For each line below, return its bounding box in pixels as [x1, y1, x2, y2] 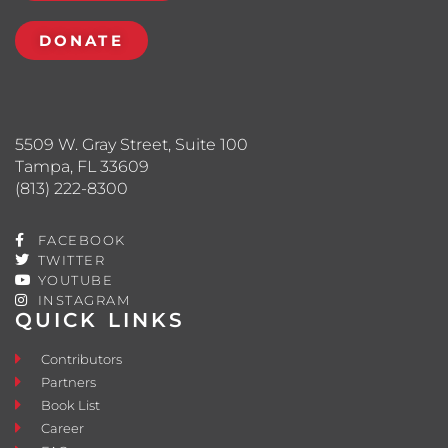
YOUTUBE [37, 271, 113, 288]
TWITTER [37, 251, 105, 268]
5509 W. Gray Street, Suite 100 [15, 134, 248, 154]
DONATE [39, 30, 124, 50]
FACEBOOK [37, 231, 126, 248]
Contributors [41, 350, 123, 367]
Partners [41, 373, 97, 390]
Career [41, 419, 85, 436]
